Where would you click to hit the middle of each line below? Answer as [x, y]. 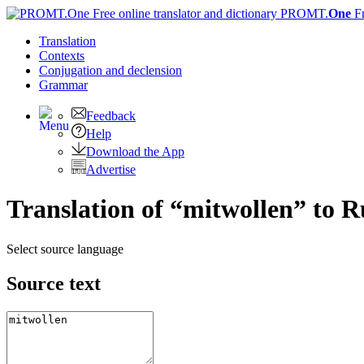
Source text [54, 283]
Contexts [62, 56]
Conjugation [72, 70]
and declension [144, 70]
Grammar [63, 85]
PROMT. [303, 13]
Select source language [65, 249]
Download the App [135, 152]
